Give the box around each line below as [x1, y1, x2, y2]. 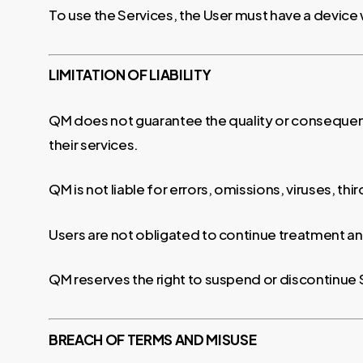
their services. [49, 135, 139, 153]
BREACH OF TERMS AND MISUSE [49, 330, 257, 348]
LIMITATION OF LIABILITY [49, 66, 211, 83]
